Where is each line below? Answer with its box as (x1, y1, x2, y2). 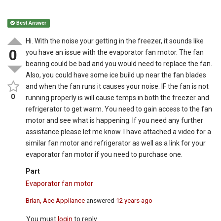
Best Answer (15, 20, 47, 27)
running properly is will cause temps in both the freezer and (26, 94, 210, 102)
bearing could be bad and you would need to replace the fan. (26, 60, 213, 68)
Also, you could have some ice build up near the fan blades (26, 71, 207, 79)
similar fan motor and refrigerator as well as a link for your (26, 139, 206, 147)
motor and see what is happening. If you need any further (26, 116, 204, 125)
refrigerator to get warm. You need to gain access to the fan (26, 105, 213, 113)
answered (85, 196, 116, 204)
